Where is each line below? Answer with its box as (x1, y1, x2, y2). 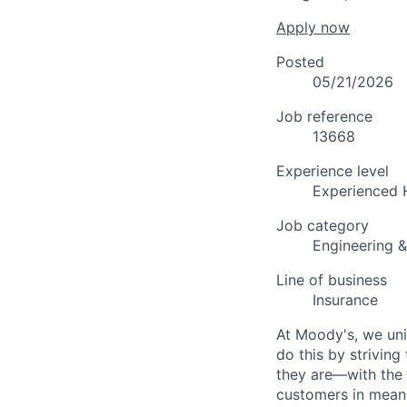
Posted (276, 52, 324, 71)
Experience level (276, 161, 389, 180)
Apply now (276, 17, 350, 36)
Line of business (276, 270, 387, 289)
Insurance (313, 290, 378, 309)
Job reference (276, 106, 372, 125)
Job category (276, 215, 369, 234)
